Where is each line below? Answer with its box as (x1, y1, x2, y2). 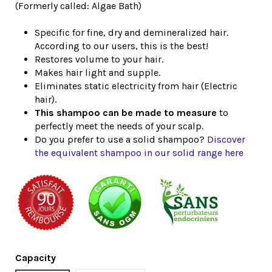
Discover (207, 134, 245, 146)
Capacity (15, 251, 56, 263)
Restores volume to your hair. (35, 53, 163, 66)
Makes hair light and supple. (35, 67, 160, 79)
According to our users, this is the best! (35, 40, 208, 52)
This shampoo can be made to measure (35, 107, 217, 119)
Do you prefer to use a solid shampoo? (35, 134, 207, 146)
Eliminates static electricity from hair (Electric (35, 80, 237, 92)
